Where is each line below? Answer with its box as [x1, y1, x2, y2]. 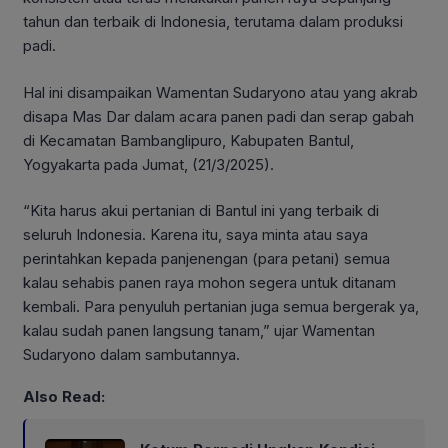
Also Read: [23, 386, 105, 406]
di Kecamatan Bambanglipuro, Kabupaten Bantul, [23, 130, 354, 150]
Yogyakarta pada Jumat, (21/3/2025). [23, 154, 274, 174]
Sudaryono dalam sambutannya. [23, 345, 240, 365]
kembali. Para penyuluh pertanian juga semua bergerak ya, [23, 297, 419, 317]
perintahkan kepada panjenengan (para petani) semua [23, 249, 390, 269]
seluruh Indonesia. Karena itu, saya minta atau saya [23, 225, 368, 245]
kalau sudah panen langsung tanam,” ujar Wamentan [23, 321, 375, 341]
